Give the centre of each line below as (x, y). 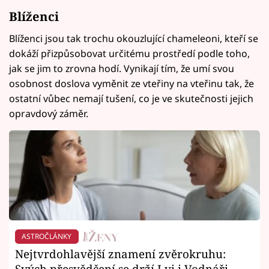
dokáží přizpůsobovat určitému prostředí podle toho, (129, 54)
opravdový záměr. (49, 114)
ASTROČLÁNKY (47, 237)
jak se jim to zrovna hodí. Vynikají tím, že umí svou (122, 69)
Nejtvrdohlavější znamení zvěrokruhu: (120, 253)
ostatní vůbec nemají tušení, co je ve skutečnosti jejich (131, 99)
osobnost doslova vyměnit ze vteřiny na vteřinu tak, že (131, 84)
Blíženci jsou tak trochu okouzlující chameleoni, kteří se (134, 39)
